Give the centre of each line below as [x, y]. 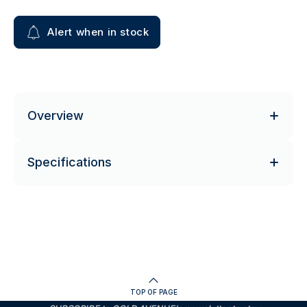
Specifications [70, 162]
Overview [56, 115]
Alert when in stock [98, 32]
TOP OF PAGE [153, 292]
